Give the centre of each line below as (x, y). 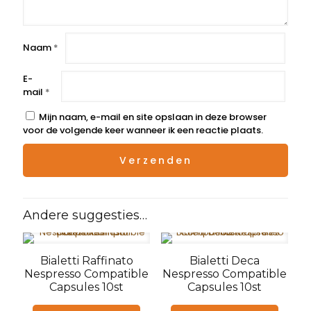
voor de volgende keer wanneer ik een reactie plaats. (143, 130)
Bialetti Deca (224, 261)
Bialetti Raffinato (86, 261)
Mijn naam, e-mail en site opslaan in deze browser (153, 117)
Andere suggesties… (85, 215)
